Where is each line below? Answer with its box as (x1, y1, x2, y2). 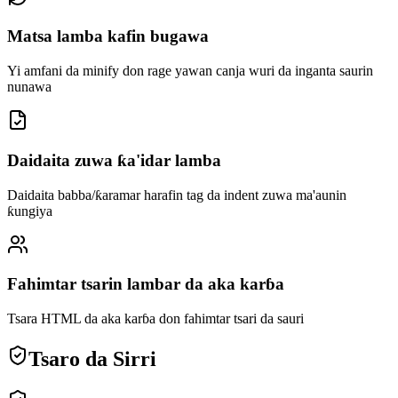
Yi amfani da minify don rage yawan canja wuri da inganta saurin (7, 63, 373, 79)
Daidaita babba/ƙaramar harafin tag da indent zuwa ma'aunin (7, 187, 346, 203)
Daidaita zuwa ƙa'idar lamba (7, 150, 221, 170)
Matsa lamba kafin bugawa (7, 27, 209, 46)
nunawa (7, 79, 52, 95)
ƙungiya (7, 203, 52, 219)
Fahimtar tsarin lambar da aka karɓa (7, 275, 284, 294)
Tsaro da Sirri (28, 346, 156, 370)
